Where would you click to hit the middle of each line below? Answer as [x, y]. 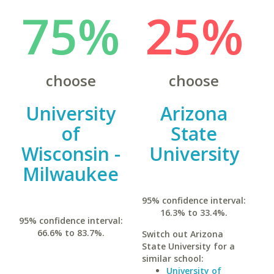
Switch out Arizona [182, 234]
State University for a [188, 246]
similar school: [172, 258]
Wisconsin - [71, 154]
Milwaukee [71, 174]
